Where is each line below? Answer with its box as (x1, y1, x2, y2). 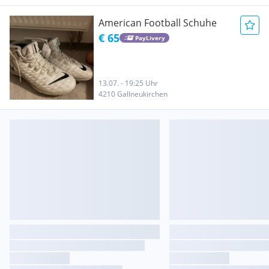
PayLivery (134, 33, 165, 42)
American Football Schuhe (98, 16, 217, 29)
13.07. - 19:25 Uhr (98, 78, 158, 88)
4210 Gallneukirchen (98, 89, 168, 99)
